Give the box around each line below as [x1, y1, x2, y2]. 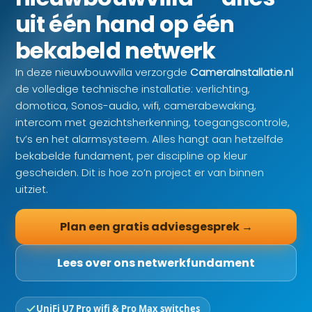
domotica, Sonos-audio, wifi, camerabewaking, [15, 98, 256, 113]
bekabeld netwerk [15, 35, 216, 66]
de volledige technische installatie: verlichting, [15, 81, 250, 96]
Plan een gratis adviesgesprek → [59, 219, 253, 235]
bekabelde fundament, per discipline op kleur [15, 148, 247, 163]
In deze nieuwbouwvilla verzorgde [15, 65, 190, 79]
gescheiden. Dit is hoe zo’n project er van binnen [15, 165, 264, 180]
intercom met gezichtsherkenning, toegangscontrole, [15, 115, 290, 130]
